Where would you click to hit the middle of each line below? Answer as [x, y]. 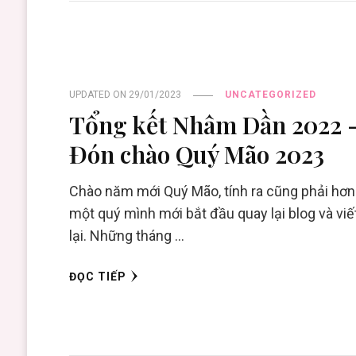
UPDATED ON [99, 95]
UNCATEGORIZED [271, 95]
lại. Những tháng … [127, 236]
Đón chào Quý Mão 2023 [197, 154]
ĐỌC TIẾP [98, 277]
